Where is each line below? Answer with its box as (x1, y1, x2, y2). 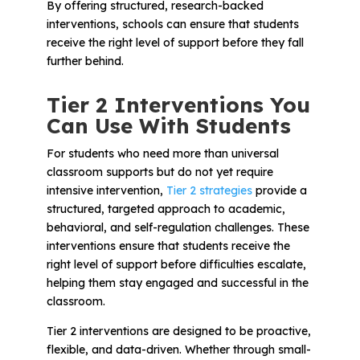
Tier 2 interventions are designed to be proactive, (46, 323, 311, 338)
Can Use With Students (46, 112, 291, 139)
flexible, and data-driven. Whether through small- (46, 342, 311, 357)
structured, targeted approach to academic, (46, 201, 285, 216)
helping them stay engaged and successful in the (46, 275, 309, 290)
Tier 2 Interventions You (46, 91, 310, 118)
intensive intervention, (46, 182, 166, 198)
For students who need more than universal (46, 145, 279, 161)
